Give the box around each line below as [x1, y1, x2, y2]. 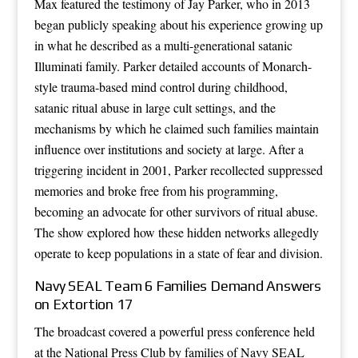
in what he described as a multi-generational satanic [34, 36, 292, 54]
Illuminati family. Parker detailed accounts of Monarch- [34, 57, 312, 74]
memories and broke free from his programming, [34, 181, 278, 199]
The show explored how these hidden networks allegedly [34, 223, 319, 241]
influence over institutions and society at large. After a [34, 140, 304, 157]
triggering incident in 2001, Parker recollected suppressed [34, 161, 323, 178]
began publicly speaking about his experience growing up [34, 15, 323, 33]
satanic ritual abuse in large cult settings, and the [34, 98, 276, 116]
